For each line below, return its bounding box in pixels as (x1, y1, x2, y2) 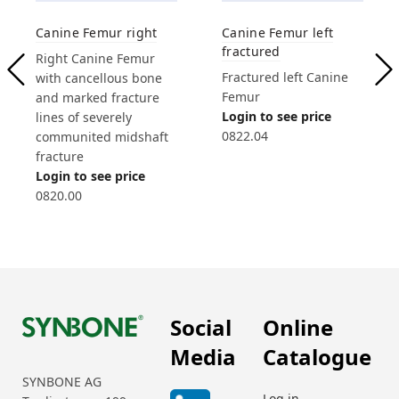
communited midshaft (36, 127, 168, 145)
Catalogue (263, 341, 371, 371)
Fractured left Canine (222, 68, 348, 85)
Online (263, 312, 333, 342)
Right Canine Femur (36, 49, 155, 67)
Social (170, 312, 232, 342)
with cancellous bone (36, 69, 162, 86)
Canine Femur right (36, 23, 158, 41)
